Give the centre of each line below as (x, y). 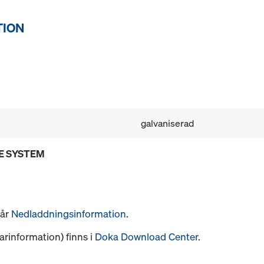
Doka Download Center (146, 237)
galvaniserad (167, 123)
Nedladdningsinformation (69, 214)
